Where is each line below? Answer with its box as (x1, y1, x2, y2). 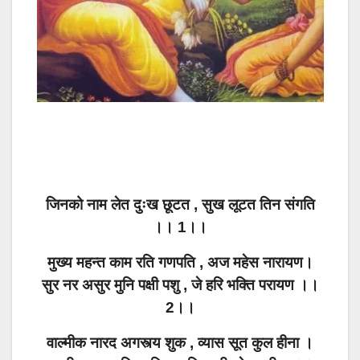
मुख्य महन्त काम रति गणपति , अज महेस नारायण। (47, 254, 313, 272)
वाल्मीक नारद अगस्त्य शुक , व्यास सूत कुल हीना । (47, 334, 313, 352)
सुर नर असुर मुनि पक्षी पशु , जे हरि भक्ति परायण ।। (41, 276, 319, 294)
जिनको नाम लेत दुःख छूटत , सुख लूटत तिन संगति (45, 196, 315, 214)
